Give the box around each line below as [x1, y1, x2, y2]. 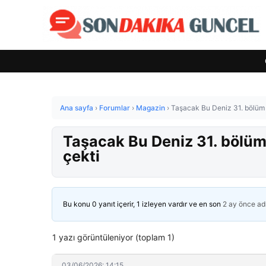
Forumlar [99, 103, 130, 112]
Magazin [136, 103, 165, 112]
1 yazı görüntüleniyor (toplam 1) [52, 232, 175, 242]
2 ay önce [223, 199, 255, 208]
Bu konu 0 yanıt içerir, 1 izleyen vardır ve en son [63, 199, 223, 208]
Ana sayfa [60, 103, 93, 112]
